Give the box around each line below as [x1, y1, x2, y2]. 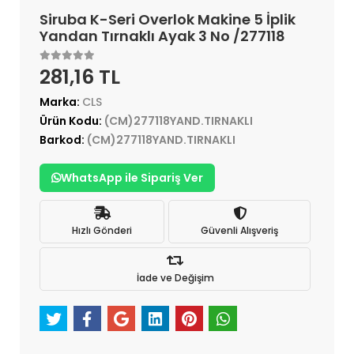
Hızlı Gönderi [72, 223, 132, 237]
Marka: [40, 94, 82, 111]
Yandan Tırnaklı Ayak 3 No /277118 [40, 26, 285, 47]
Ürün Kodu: [40, 113, 104, 130]
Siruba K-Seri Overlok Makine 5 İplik [40, 9, 296, 30]
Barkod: [40, 132, 87, 149]
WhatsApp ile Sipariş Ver [61, 170, 203, 186]
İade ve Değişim [136, 270, 214, 284]
